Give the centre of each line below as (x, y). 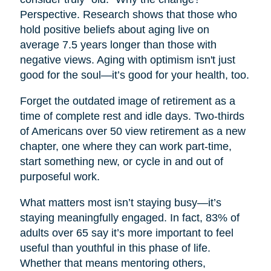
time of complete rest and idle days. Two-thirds (132, 116)
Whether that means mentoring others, (113, 263)
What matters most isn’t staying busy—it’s (120, 203)
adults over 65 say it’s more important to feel (126, 233)
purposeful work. (60, 177)
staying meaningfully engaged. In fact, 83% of (129, 218)
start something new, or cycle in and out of (121, 162)
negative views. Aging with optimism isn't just (127, 60)
